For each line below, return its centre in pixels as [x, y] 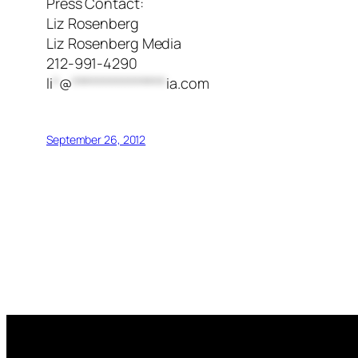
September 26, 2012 [96, 140]
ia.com [188, 84]
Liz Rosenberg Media [114, 44]
